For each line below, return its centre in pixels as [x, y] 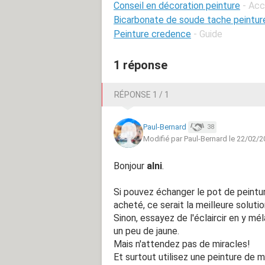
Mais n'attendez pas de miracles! [182, 244]
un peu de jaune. [146, 231]
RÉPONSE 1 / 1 [142, 94]
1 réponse [140, 65]
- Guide [208, 34]
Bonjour [130, 166]
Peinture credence [152, 34]
